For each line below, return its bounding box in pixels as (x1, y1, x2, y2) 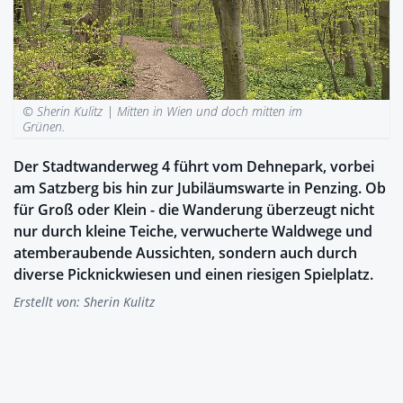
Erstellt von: (13, 292, 84, 310)
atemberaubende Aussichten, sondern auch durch (13, 242, 357, 263)
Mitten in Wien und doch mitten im (117, 102, 303, 120)
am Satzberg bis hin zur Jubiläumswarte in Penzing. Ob (13, 177, 386, 198)
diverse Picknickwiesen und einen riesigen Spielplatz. (13, 264, 373, 284)
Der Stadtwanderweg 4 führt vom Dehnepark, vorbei (13, 156, 374, 176)
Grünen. (22, 117, 66, 135)
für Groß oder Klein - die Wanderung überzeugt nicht (13, 199, 374, 219)
